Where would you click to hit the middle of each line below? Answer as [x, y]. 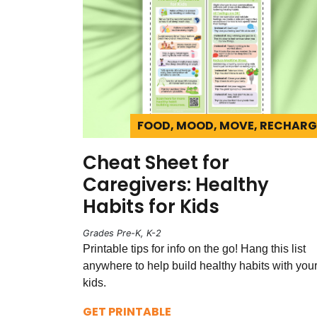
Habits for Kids [151, 206]
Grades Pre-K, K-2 [122, 233]
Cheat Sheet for [156, 162]
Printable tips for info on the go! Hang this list [194, 248]
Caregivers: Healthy [176, 184]
